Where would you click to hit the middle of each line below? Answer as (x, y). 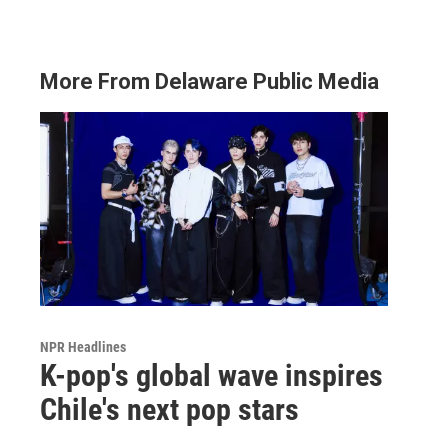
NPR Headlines (83, 346)
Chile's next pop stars (169, 409)
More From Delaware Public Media (209, 81)
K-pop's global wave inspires (211, 375)
